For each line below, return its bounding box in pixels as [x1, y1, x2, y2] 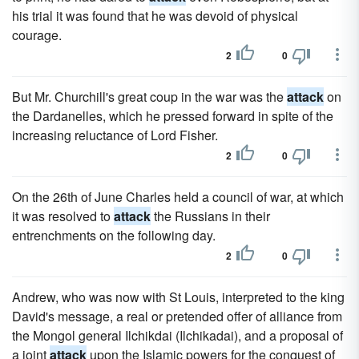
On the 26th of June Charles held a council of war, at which [12, 188, 344, 206]
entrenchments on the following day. [12, 226, 216, 244]
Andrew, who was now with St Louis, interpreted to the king [12, 288, 345, 306]
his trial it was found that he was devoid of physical [12, 6, 298, 25]
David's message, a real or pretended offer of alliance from [12, 307, 342, 325]
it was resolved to [12, 207, 114, 225]
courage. [12, 26, 62, 44]
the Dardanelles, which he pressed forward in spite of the [12, 107, 333, 125]
